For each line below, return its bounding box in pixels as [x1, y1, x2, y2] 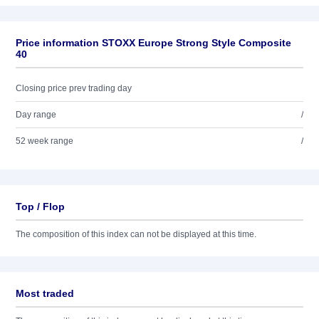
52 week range [16, 136, 73, 146]
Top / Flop [16, 201, 65, 212]
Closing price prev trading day [16, 83, 132, 93]
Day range [16, 110, 56, 120]
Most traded [16, 288, 74, 299]
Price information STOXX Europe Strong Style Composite [16, 37, 291, 48]
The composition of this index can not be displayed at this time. [16, 229, 256, 239]
